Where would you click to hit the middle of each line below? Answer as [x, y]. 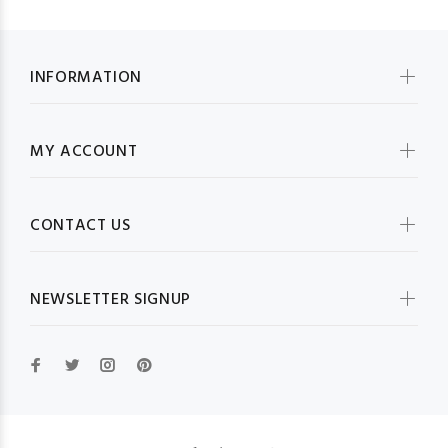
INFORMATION [86, 78]
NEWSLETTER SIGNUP [110, 300]
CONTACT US [80, 226]
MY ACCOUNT [84, 152]
